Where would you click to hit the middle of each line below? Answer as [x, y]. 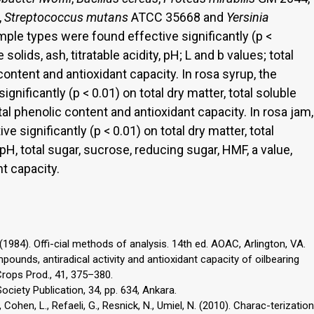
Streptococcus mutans [66, 17]
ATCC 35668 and [177, 17]
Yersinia [248, 17]
